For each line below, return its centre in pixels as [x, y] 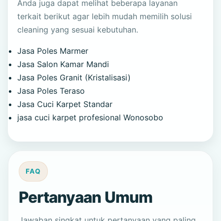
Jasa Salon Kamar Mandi [63, 64]
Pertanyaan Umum [85, 198]
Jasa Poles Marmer [53, 51]
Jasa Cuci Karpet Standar [65, 104]
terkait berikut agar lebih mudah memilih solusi [105, 16]
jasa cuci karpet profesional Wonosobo [91, 117]
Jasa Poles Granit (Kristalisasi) [74, 77]
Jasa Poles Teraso [51, 91]
